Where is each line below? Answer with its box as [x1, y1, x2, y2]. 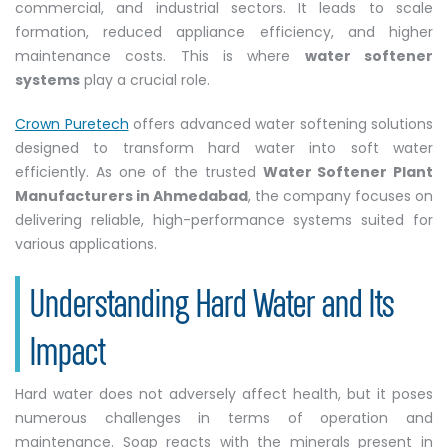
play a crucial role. [80, 70, 210, 91]
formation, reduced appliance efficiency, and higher [15, 22, 433, 43]
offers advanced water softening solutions [128, 114, 433, 135]
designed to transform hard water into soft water [15, 138, 433, 159]
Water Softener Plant [262, 162, 433, 183]
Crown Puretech [15, 114, 129, 135]
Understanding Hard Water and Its [30, 276, 394, 325]
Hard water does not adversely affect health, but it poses [15, 384, 433, 405]
